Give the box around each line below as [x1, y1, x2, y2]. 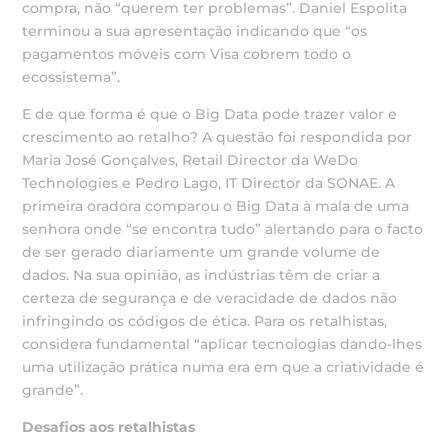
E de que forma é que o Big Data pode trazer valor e [22, 105, 398, 123]
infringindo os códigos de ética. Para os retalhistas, [22, 312, 388, 330]
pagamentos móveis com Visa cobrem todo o [22, 45, 352, 63]
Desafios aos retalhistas [22, 418, 196, 436]
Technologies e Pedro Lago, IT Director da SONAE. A [22, 174, 396, 192]
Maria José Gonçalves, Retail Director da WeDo [22, 151, 359, 169]
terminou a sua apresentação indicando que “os [22, 22, 368, 40]
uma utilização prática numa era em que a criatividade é [22, 358, 425, 376]
